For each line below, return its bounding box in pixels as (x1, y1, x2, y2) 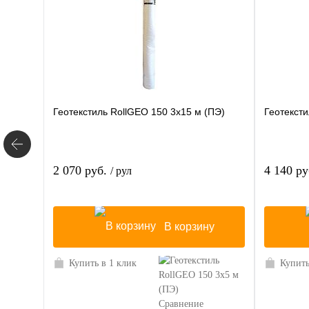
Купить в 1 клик (69, 258, 137, 269)
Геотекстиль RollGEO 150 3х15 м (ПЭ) (53, 106, 225, 118)
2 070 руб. (53, 163, 110, 178)
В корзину (164, 221, 215, 233)
